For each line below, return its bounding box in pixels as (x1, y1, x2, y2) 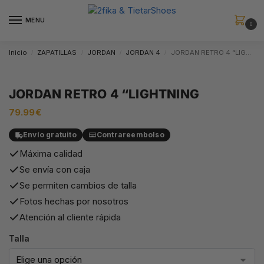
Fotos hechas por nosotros (19, 195, 128, 207)
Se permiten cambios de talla (19, 179, 137, 191)
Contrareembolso (96, 130, 164, 139)
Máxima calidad (19, 147, 82, 159)
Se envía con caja (19, 163, 90, 175)
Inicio (9, 48, 27, 57)
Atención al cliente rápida (19, 211, 121, 223)
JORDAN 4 (126, 48, 161, 57)
